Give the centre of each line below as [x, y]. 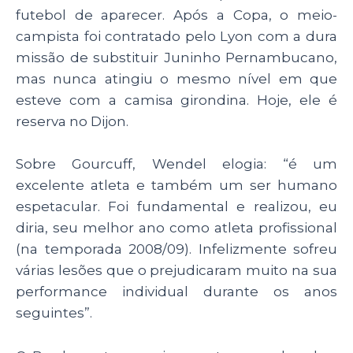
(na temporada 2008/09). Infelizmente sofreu [176, 249]
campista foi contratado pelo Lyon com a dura [176, 37]
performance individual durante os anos [176, 292]
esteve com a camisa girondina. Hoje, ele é [176, 100]
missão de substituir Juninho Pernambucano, [176, 58]
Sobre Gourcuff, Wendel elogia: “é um [176, 164]
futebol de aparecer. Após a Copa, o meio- [176, 15]
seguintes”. [54, 313]
